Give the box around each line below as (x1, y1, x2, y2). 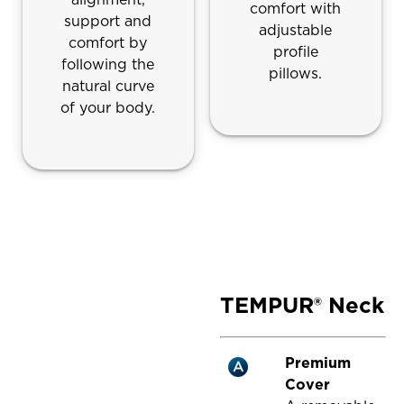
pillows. (269, 64, 323, 82)
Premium (285, 353, 352, 372)
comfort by (69, 34, 148, 52)
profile (272, 42, 318, 60)
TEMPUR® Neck (220, 291, 385, 318)
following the (61, 56, 155, 74)
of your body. (60, 99, 156, 117)
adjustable (259, 21, 333, 39)
